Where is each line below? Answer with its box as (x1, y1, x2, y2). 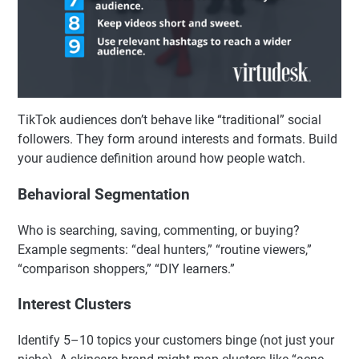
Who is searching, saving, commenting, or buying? (18, 222, 300, 238)
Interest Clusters (18, 296, 131, 314)
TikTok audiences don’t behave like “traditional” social (18, 112, 321, 128)
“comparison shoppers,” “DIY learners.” (18, 260, 235, 276)
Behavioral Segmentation (18, 185, 190, 204)
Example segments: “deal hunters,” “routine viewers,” (18, 241, 312, 257)
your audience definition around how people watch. (18, 151, 305, 167)
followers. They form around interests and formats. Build (18, 131, 337, 147)
